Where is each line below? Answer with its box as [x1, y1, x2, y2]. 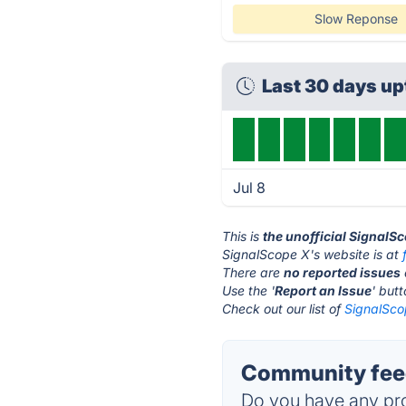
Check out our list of [222, 301, 345, 316]
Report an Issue [275, 283, 372, 298]
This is [222, 228, 264, 244]
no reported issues [284, 265, 401, 280]
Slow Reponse [314, 11, 398, 26]
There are [222, 265, 285, 280]
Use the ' [222, 283, 275, 298]
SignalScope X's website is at [222, 246, 403, 262]
